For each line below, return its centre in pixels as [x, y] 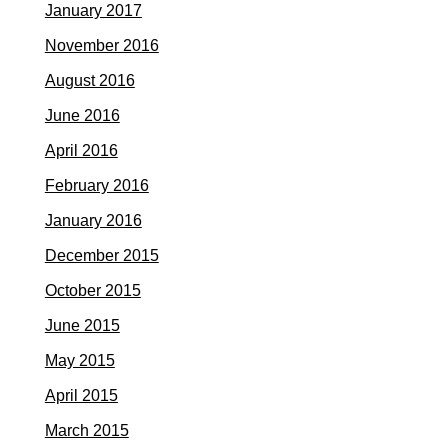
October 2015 [92, 290]
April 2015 [81, 395]
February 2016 [96, 185]
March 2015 [86, 430]
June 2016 [82, 115]
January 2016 [93, 220]
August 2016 [89, 80]
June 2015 [82, 325]
